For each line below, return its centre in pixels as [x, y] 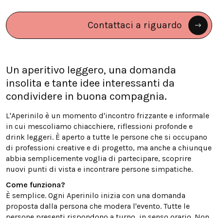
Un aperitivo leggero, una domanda [91, 70]
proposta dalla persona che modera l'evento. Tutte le [98, 206]
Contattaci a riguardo [135, 25]
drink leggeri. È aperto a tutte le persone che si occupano [107, 137]
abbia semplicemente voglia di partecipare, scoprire [99, 159]
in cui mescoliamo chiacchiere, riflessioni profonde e [99, 127]
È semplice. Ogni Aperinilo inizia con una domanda [96, 196]
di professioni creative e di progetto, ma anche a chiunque [109, 148]
